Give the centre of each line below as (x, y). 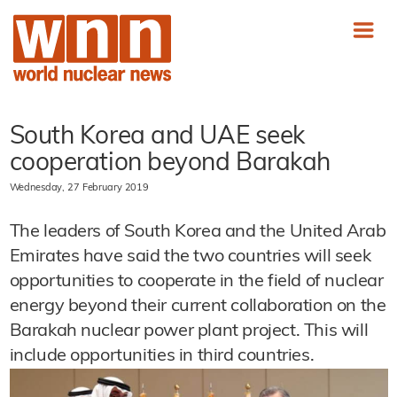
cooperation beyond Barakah (170, 164)
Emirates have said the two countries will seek (190, 257)
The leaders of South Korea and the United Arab (198, 232)
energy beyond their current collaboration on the (198, 307)
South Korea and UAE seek (157, 137)
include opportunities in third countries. (162, 356)
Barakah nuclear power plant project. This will (189, 331)
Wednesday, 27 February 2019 (79, 188)
